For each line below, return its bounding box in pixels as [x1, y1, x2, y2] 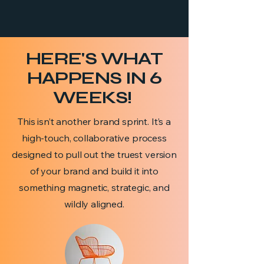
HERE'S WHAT [25, 48, 163, 69]
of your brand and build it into [29, 165, 159, 177]
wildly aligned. [64, 198, 124, 210]
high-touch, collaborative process [22, 132, 167, 144]
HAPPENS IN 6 [27, 67, 162, 88]
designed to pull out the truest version [12, 148, 177, 160]
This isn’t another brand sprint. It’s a [18, 115, 171, 127]
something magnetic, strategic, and [19, 181, 170, 193]
